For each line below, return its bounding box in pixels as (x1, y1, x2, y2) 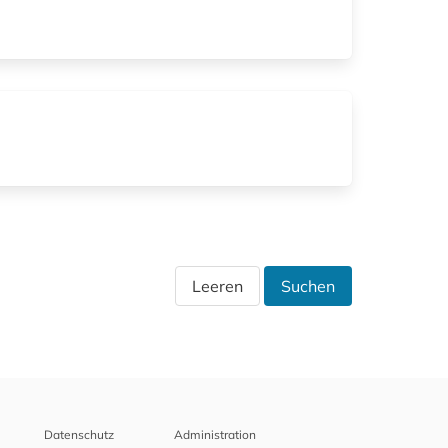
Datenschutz (44, 427, 114, 443)
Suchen (281, 276, 335, 297)
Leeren (192, 276, 243, 297)
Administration (174, 427, 256, 443)
